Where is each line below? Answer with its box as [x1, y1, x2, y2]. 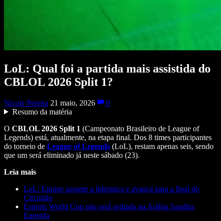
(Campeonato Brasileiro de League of [80, 124, 199, 133]
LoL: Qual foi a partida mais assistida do [4, 62, 211, 75]
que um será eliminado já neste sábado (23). [4, 150, 140, 159]
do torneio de [4, 142, 47, 150]
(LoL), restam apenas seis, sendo [110, 142, 214, 150]
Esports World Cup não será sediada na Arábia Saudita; [24, 202, 195, 211]
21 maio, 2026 [50, 98, 97, 107]
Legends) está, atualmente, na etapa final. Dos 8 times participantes [4, 133, 212, 142]
